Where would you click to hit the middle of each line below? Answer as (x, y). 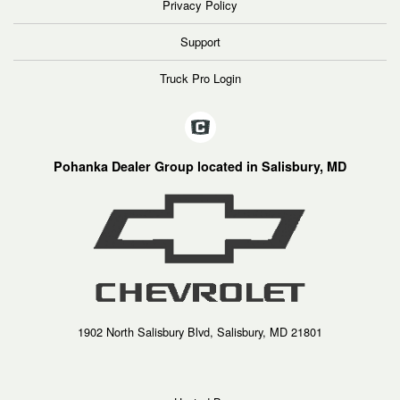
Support (200, 42)
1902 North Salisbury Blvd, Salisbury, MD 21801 (200, 331)
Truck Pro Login (200, 79)
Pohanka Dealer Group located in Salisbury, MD (200, 167)
